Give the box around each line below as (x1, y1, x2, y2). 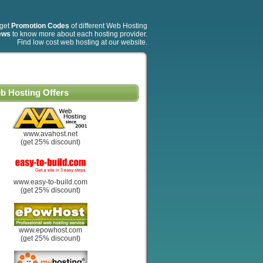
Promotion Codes (11, 22, 69, 30)
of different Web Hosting (69, 22, 147, 30)
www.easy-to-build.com (14, 178, 87, 186)
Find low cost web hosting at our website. (17, 38, 147, 46)
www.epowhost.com (19, 226, 82, 234)
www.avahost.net (23, 130, 77, 138)
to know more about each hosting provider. (11, 30, 147, 38)
